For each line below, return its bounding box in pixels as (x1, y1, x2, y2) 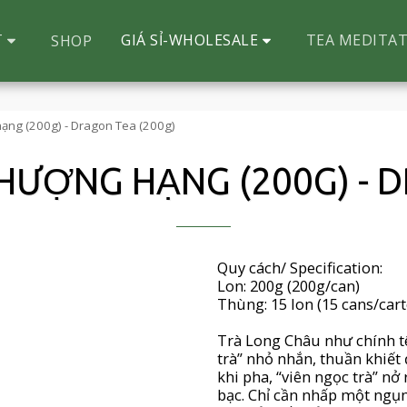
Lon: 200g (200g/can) (217, 275, 360, 296)
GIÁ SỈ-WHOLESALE (121, 30, 259, 50)
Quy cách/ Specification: (217, 257, 382, 278)
